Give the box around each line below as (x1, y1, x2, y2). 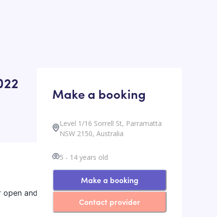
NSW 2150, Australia (60, 129, 124, 139)
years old (77, 153, 108, 162)
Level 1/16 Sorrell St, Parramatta (60, 119, 162, 128)
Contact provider (78, 196, 140, 207)
